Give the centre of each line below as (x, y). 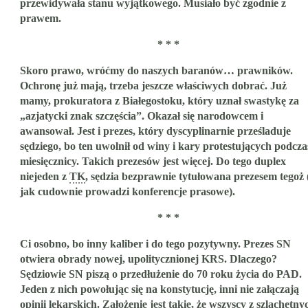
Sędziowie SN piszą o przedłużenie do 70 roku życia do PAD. (161, 274)
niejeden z (45, 177)
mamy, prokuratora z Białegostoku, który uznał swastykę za (159, 101)
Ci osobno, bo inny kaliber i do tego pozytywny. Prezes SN (155, 244)
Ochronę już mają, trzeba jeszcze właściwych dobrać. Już (153, 86)
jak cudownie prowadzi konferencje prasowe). (128, 192)
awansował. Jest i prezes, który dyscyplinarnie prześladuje (155, 131)
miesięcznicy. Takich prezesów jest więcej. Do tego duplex (153, 162)
